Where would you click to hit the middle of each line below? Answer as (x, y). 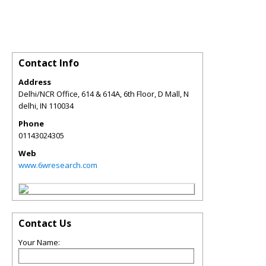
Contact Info (49, 63)
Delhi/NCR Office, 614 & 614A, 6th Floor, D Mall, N (104, 94)
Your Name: (39, 243)
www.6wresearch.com (58, 165)
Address (35, 82)
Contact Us (45, 224)
